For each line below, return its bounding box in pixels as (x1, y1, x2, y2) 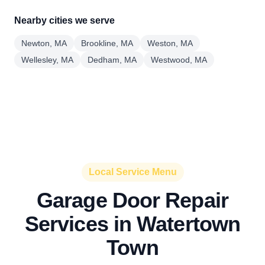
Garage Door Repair (37, 188, 228, 212)
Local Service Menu (88, 167, 177, 177)
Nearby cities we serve (14, 15, 115, 25)
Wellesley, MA (21, 55, 73, 64)
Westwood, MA (151, 55, 207, 64)
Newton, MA (21, 38, 67, 48)
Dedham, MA (88, 55, 137, 64)
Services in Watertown (24, 212, 241, 236)
